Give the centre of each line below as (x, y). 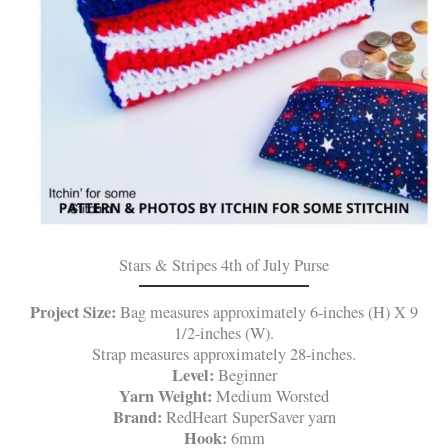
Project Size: (75, 311)
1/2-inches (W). (224, 332)
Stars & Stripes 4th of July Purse (224, 264)
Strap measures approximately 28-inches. (224, 353)
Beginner (245, 374)
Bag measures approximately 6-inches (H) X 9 (269, 311)
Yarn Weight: (165, 395)
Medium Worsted (270, 395)
